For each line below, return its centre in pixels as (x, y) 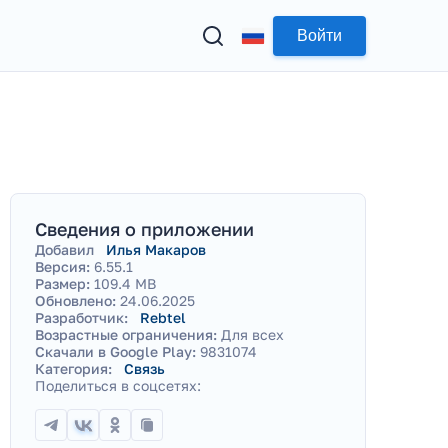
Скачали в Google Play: (115, 351)
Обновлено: (75, 300)
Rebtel (163, 317)
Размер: (62, 283)
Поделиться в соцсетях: (118, 385)
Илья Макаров (156, 249)
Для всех (252, 334)
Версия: (62, 266)
